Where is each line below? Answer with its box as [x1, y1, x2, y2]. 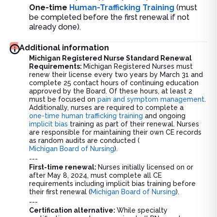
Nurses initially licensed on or [98, 163, 193, 171]
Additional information [19, 43, 109, 52]
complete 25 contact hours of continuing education [29, 79, 199, 87]
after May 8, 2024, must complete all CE [29, 171, 162, 179]
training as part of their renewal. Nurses [68, 120, 199, 128]
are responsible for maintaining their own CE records [29, 128, 201, 136]
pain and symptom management [97, 95, 204, 103]
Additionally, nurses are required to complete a [29, 104, 184, 111]
